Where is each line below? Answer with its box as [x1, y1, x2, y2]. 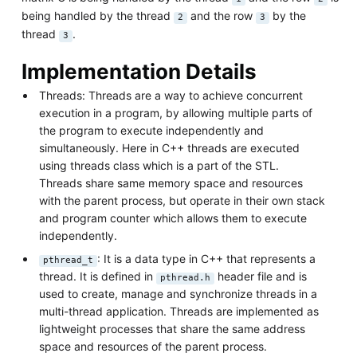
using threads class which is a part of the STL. [39, 158, 280, 172]
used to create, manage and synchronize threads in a [39, 286, 318, 300]
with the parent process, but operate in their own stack [39, 193, 326, 207]
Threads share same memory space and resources [39, 175, 304, 190]
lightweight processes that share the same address [39, 321, 306, 335]
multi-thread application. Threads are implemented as [39, 304, 320, 318]
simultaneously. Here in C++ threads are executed [39, 140, 300, 155]
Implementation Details [21, 58, 257, 84]
